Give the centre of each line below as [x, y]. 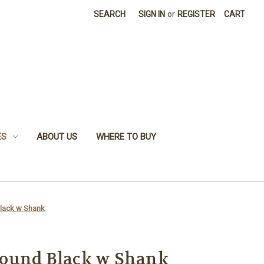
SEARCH [110, 14]
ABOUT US [57, 136]
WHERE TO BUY [126, 136]
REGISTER [197, 14]
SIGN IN [152, 14]
